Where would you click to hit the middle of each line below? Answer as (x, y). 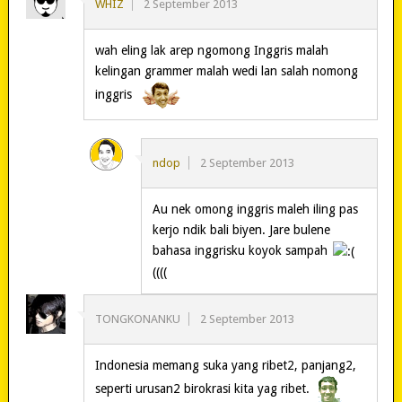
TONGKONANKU (137, 319)
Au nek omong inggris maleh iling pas (255, 210)
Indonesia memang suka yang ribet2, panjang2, (225, 365)
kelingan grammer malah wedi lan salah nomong (226, 71)
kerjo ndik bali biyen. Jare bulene (241, 230)
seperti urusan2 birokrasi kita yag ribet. (204, 388)
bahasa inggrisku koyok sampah (241, 251)
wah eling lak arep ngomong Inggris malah (211, 51)
